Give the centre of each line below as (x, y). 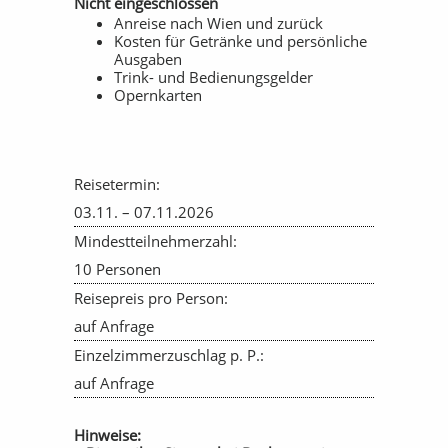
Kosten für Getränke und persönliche (240, 41)
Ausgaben (148, 59)
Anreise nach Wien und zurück (218, 23)
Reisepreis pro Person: (151, 298)
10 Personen (117, 269)
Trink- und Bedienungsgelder (213, 77)
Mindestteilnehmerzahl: (155, 241)
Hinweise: (107, 435)
